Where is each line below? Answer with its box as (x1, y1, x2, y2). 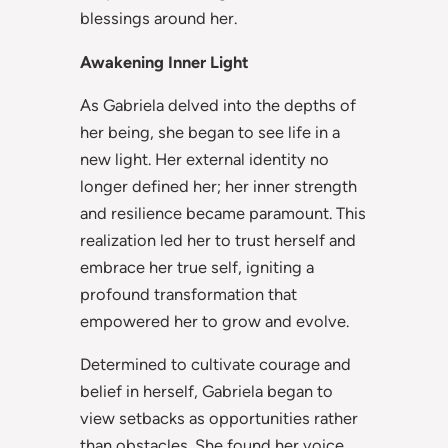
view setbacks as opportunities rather (80, 408, 358, 429)
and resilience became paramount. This (80, 203, 366, 224)
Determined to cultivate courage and (80, 354, 351, 375)
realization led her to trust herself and (80, 230, 356, 251)
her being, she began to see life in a (80, 122, 340, 143)
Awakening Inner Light (80, 51, 249, 72)
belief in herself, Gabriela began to (80, 381, 333, 402)
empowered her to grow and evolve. (80, 311, 349, 332)
